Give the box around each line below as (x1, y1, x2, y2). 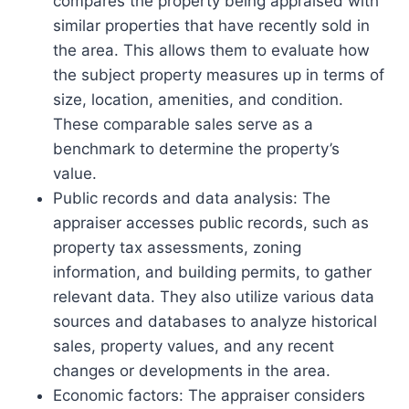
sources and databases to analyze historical (53, 312, 377, 331)
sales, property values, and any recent (53, 337, 334, 356)
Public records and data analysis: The (53, 189, 330, 208)
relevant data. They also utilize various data (53, 288, 374, 307)
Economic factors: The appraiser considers (53, 386, 365, 405)
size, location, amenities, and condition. (53, 90, 343, 110)
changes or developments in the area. (53, 362, 330, 381)
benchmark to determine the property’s (53, 140, 340, 159)
